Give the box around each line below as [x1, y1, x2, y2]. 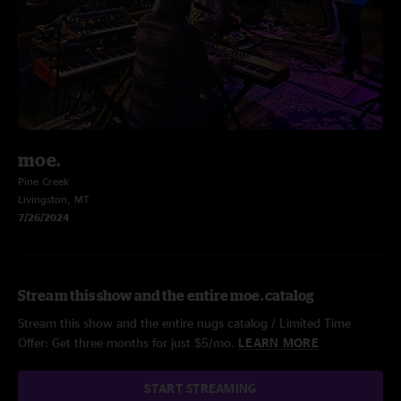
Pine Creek [18, 175, 69, 187]
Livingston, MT [18, 193, 90, 205]
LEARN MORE [238, 336, 319, 349]
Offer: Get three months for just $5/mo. [18, 336, 238, 349]
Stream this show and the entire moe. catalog [18, 287, 315, 303]
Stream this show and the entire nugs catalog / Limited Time [18, 316, 351, 329]
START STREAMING [144, 381, 257, 395]
